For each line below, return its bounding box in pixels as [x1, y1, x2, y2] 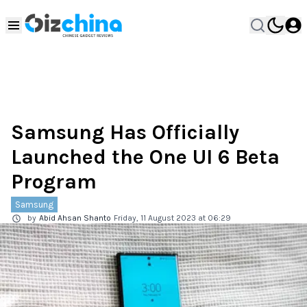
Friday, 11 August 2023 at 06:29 [114, 213, 231, 223]
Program [11, 169, 97, 194]
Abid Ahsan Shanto [39, 213, 111, 223]
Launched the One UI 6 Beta [11, 145, 280, 169]
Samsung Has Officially [11, 120, 239, 145]
